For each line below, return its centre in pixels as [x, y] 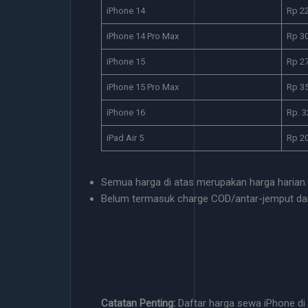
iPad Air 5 [125, 138]
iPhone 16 [125, 112]
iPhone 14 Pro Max [142, 36]
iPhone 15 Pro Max [142, 87]
